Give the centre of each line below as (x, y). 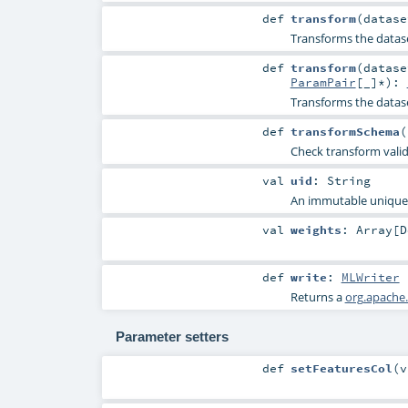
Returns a (317, 297)
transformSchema (345, 131)
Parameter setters (172, 336)
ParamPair (323, 82)
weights (316, 230)
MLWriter (370, 277)
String (348, 180)
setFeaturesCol (341, 368)
